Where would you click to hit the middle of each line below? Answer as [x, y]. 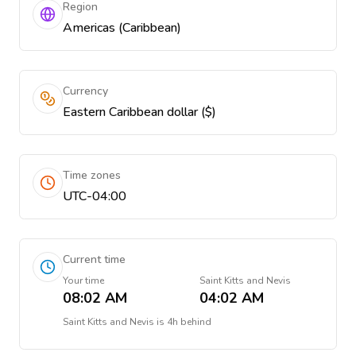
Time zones [92, 175]
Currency [85, 91]
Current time [94, 259]
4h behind [189, 322]
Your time [83, 281]
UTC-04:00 [95, 196]
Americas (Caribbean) [122, 28]
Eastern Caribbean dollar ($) [139, 112]
